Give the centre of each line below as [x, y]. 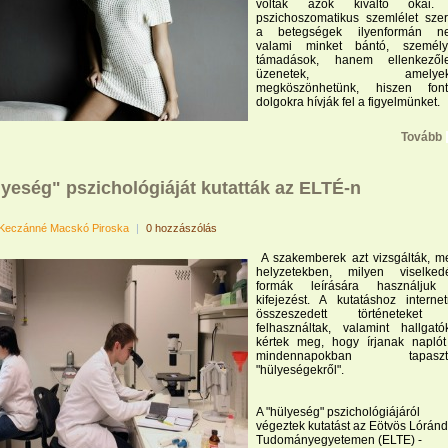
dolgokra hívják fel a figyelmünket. [348, 102]
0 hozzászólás [181, 228]
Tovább [421, 137]
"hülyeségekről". [300, 370]
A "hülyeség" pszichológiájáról [338, 412]
